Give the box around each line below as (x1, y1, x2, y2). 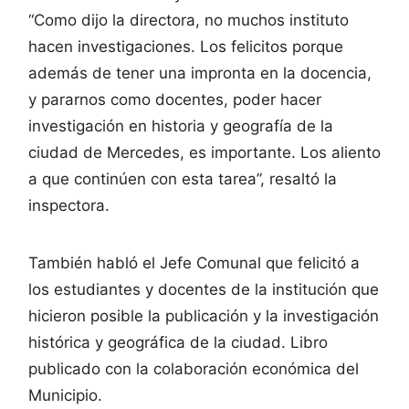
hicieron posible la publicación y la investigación (28, 307, 379, 326)
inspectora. (28, 196, 110, 215)
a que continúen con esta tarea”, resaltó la (28, 170, 337, 189)
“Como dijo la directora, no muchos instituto (28, 11, 349, 30)
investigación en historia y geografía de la (28, 117, 333, 136)
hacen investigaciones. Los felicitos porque (28, 37, 343, 57)
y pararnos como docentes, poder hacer (28, 90, 321, 110)
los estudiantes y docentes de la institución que (28, 280, 379, 299)
